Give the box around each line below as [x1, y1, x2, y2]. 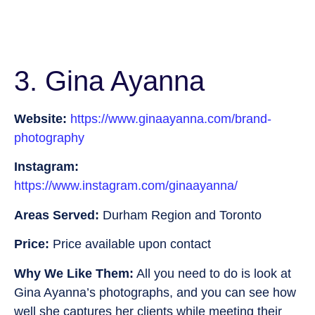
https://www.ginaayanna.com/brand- [70, 111, 271, 126]
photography [14, 130, 84, 145]
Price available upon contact [49, 237, 211, 252]
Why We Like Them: [14, 266, 134, 281]
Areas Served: [14, 207, 99, 222]
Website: [14, 111, 67, 126]
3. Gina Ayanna [14, 65, 205, 96]
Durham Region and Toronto [99, 207, 262, 222]
